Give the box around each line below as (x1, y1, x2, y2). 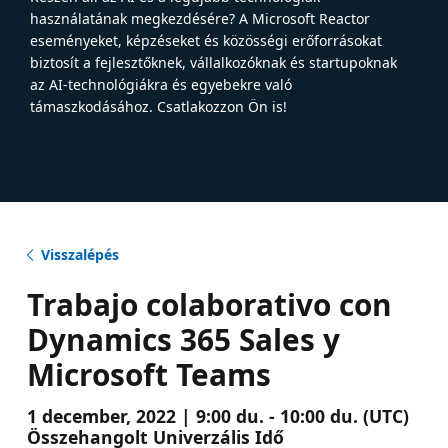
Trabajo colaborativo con (26, 283, 392, 325)
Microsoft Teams (26, 353, 271, 395)
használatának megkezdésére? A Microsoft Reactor (30, 8, 370, 28)
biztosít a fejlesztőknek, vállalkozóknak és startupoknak (30, 52, 397, 72)
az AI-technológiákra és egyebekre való (30, 74, 292, 94)
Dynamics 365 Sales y (26, 318, 340, 360)
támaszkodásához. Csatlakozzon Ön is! (30, 96, 287, 116)
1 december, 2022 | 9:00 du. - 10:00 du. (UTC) (26, 403, 409, 428)
